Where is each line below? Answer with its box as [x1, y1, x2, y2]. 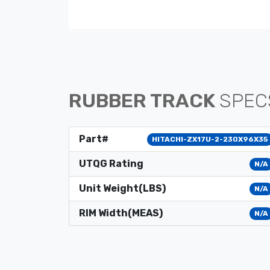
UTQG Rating [79, 158, 143, 170]
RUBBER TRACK [69, 89, 219, 113]
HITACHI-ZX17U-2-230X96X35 [152, 135, 269, 144]
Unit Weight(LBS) [79, 183, 166, 195]
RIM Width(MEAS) [79, 207, 163, 219]
